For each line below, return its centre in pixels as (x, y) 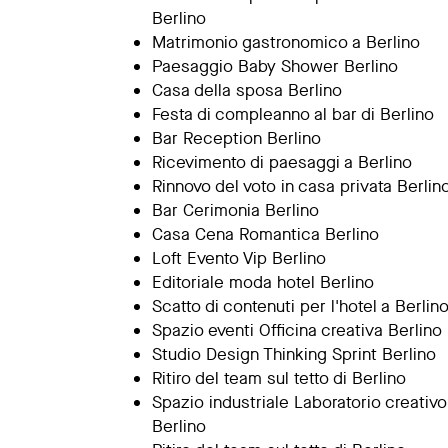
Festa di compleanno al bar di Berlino (293, 114)
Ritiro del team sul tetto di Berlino (279, 378)
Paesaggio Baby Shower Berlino (275, 66)
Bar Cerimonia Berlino (235, 210)
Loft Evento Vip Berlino (239, 258)
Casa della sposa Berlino (247, 90)
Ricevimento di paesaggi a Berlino (282, 162)
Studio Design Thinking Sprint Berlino (294, 354)
